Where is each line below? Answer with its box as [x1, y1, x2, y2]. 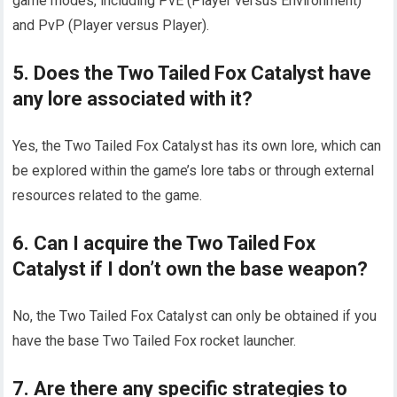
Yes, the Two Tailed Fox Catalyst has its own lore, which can [12, 136, 382, 154]
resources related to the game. [12, 186, 203, 204]
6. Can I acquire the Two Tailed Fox [12, 231, 316, 254]
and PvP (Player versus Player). [12, 16, 210, 34]
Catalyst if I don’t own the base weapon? [12, 257, 369, 280]
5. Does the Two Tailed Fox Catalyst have [12, 61, 372, 84]
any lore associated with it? [12, 87, 253, 110]
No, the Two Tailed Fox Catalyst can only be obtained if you [12, 307, 378, 324]
